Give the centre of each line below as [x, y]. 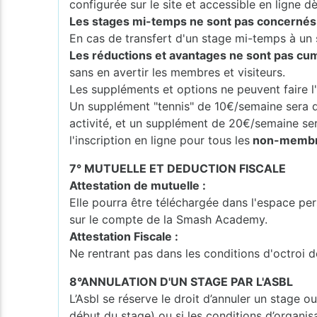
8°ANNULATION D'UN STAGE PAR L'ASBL [181, 281]
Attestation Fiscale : [124, 236]
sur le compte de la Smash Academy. [169, 219]
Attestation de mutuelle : [138, 185]
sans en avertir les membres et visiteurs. [178, 72]
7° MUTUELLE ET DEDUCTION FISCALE [178, 168]
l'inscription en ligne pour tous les [160, 140]
